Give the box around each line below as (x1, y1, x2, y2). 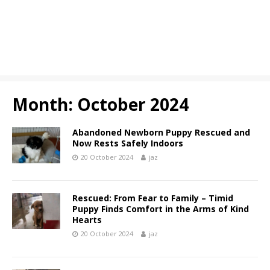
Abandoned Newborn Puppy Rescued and (72, 127, 250, 138)
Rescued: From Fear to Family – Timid (72, 192, 233, 204)
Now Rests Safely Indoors (72, 137, 183, 149)
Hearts (72, 214, 102, 225)
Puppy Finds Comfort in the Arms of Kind (72, 203, 249, 215)
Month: (12, 93, 77, 116)
